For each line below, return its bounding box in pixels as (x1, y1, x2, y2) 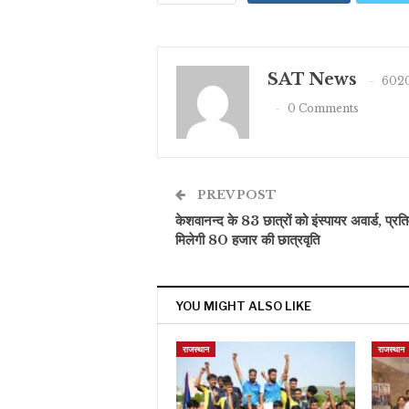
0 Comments (288, 100, 359, 115)
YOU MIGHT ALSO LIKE (175, 299, 311, 314)
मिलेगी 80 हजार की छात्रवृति (175, 231, 320, 249)
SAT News (267, 69, 357, 90)
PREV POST (194, 187, 277, 204)
